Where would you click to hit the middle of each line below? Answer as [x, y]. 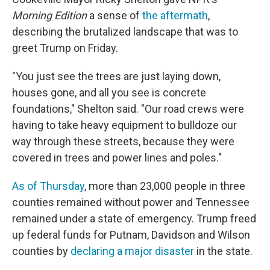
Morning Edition [49, 16]
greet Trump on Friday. [65, 48]
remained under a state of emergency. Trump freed [134, 219]
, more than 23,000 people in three [165, 186]
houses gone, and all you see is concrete [109, 93]
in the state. [223, 251]
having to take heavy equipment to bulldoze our [124, 125]
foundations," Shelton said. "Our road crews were [128, 109]
